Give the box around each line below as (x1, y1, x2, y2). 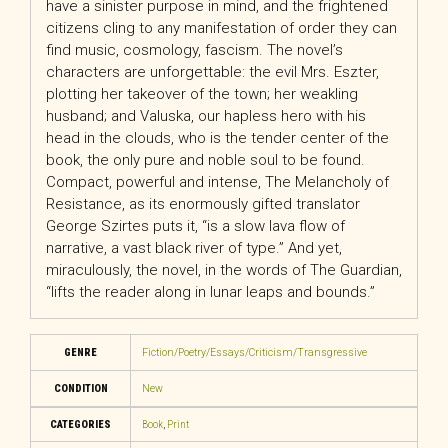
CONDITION (53, 382, 108, 396)
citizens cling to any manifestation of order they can (46, 19, 397, 38)
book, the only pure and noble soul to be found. (46, 151, 365, 170)
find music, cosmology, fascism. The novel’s (46, 41, 343, 60)
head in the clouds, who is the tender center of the (46, 129, 389, 148)
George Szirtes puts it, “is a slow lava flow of (46, 217, 345, 236)
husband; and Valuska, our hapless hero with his (46, 107, 366, 126)
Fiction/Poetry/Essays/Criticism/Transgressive (141, 346, 367, 360)
